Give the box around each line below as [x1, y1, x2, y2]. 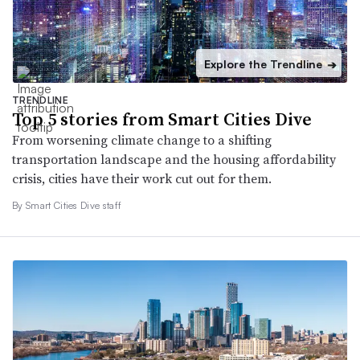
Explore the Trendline [204, 56, 322, 71]
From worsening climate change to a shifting [12, 130, 272, 149]
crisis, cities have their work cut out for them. [12, 169, 272, 187]
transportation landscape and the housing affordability [12, 149, 336, 168]
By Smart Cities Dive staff [12, 198, 122, 211]
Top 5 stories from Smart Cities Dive [12, 106, 312, 131]
